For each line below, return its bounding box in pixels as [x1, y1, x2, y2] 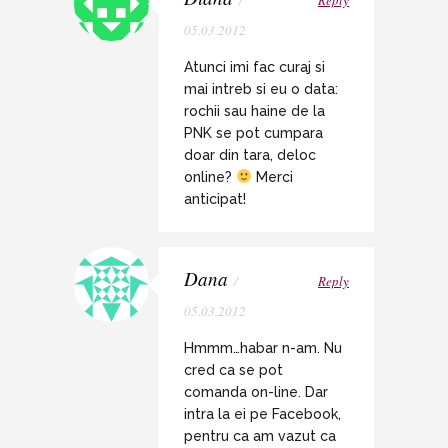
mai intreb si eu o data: [184, 80, 338, 97]
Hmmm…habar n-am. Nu [184, 339, 342, 356]
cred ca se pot [184, 361, 283, 378]
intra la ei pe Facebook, [184, 405, 341, 422]
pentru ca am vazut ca [184, 427, 336, 444]
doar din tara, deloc [184, 146, 316, 163]
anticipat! [184, 190, 246, 207]
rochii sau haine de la [184, 102, 325, 119]
